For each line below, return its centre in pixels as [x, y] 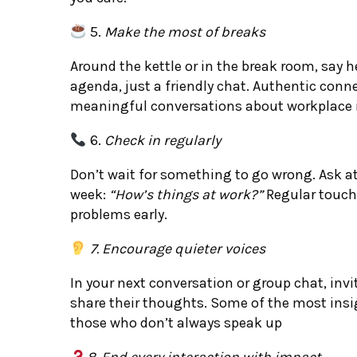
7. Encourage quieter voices [176, 248]
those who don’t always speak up [176, 322]
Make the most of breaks [184, 31]
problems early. [119, 214]
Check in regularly [162, 140]
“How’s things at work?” [186, 194]
